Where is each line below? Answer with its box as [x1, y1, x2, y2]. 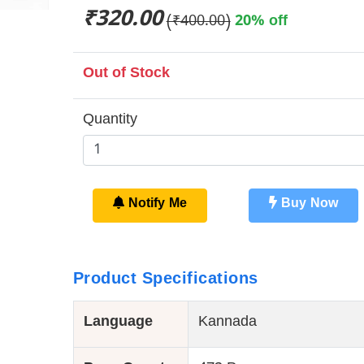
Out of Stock [82, 65, 170, 85]
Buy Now [276, 197, 338, 214]
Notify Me [123, 197, 187, 214]
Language [83, 314, 153, 334]
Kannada [197, 314, 257, 334]
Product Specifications [72, 269, 258, 287]
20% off [234, 13, 288, 33]
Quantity [82, 111, 137, 132]
